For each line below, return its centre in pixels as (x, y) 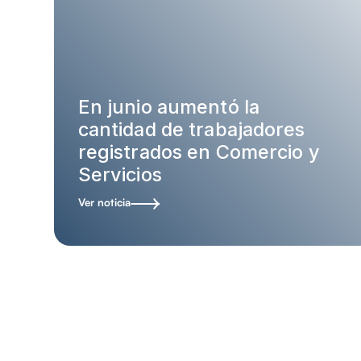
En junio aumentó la (168, 106)
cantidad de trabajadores (191, 129)
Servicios (120, 174)
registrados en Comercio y (199, 151)
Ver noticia (104, 202)
